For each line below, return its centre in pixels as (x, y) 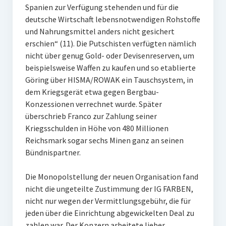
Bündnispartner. (53, 152)
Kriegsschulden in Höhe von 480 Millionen (97, 128)
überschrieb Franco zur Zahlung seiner (91, 116)
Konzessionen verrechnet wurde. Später (93, 104)
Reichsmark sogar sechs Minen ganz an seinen (104, 140)
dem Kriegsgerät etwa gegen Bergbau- (92, 92)
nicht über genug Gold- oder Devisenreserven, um (109, 55)
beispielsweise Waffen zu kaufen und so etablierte (110, 68)
